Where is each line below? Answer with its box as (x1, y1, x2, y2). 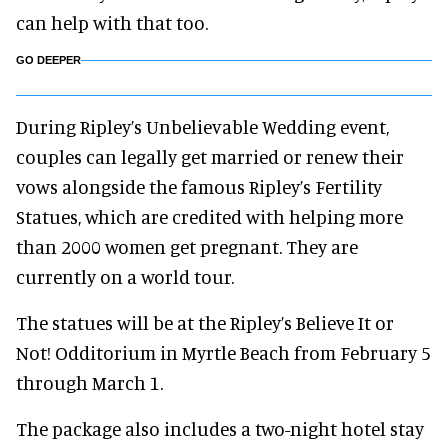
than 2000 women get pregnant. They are (16, 235, 358, 258)
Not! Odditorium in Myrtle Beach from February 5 (16, 341, 431, 364)
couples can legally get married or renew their (16, 145, 404, 168)
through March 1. (16, 371, 163, 394)
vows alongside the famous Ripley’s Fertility (16, 175, 382, 198)
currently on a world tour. (16, 265, 234, 288)
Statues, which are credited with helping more (16, 205, 403, 228)
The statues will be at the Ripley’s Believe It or (16, 311, 394, 334)
